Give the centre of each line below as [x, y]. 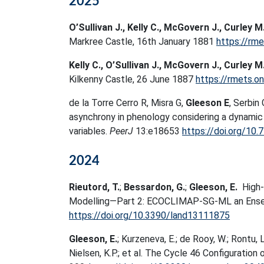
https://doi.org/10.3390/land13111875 [149, 215]
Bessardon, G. [154, 187]
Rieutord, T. [94, 187]
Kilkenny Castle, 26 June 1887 [132, 79]
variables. [89, 131]
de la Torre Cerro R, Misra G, [127, 103]
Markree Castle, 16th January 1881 [143, 42]
